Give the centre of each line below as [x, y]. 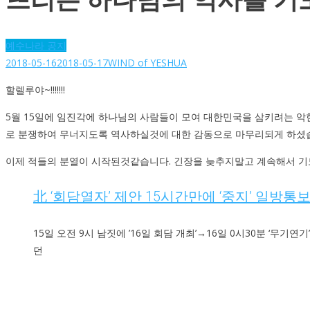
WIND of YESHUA [147, 62]
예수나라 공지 [36, 45]
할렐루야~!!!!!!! [35, 89]
